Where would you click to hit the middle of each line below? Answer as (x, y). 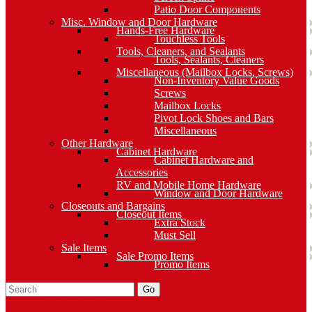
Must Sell (175, 235)
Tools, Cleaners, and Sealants (181, 51)
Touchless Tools (189, 39)
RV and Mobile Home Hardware (189, 185)
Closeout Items (149, 214)
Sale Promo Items (155, 256)
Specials (182, 303)
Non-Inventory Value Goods (217, 80)
